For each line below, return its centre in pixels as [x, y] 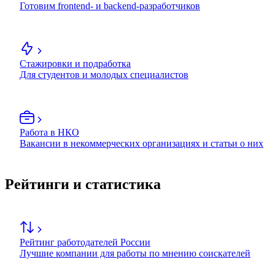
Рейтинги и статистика [83, 184]
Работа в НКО [49, 133]
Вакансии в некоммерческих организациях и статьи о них [141, 144]
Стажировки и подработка [75, 64]
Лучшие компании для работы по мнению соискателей [135, 254]
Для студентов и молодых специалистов [104, 75]
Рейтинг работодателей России [85, 242]
